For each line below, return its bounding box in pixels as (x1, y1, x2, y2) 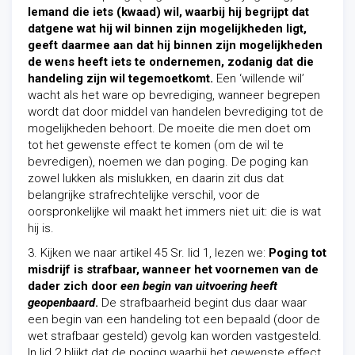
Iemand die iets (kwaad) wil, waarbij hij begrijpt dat (28, 5, 309, 19)
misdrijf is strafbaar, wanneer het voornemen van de (28, 262, 319, 277)
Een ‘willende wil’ (213, 71, 304, 86)
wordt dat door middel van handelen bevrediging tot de (28, 105, 323, 119)
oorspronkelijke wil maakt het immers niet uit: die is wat (28, 204, 321, 219)
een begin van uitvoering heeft (120, 279, 277, 293)
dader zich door (28, 279, 120, 293)
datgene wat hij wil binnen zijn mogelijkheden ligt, (28, 21, 307, 36)
